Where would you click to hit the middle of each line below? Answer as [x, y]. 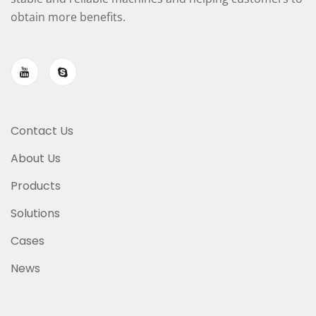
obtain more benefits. [68, 17]
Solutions [35, 213]
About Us [36, 158]
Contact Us [42, 131]
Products [36, 186]
